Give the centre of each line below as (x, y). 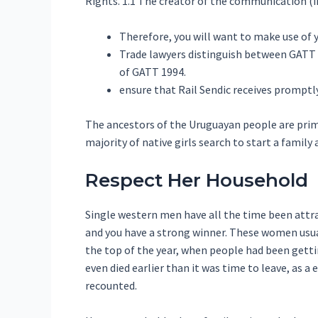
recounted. (111, 285)
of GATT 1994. (153, 72)
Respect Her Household (197, 180)
